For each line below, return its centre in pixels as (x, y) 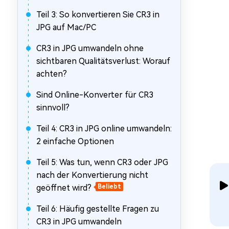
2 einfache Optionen (75, 141)
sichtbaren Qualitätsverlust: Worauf (103, 61)
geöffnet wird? (64, 188)
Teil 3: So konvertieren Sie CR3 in (98, 15)
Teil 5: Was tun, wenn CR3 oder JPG (102, 162)
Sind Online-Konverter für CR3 (95, 95)
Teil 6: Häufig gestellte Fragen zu (98, 209)
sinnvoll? (53, 108)
